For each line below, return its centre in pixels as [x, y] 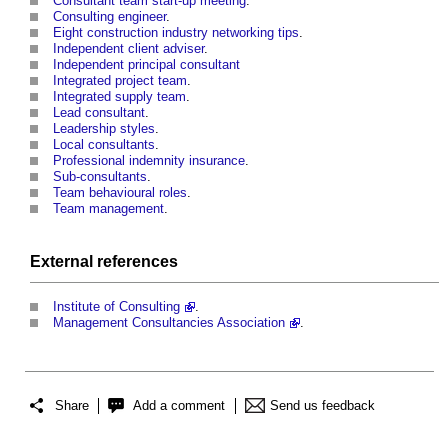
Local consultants [104, 144]
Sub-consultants [100, 176]
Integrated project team [120, 80]
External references [104, 261]
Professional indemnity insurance [149, 160]
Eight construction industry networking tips [176, 32]
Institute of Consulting [116, 306]
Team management [108, 208]
